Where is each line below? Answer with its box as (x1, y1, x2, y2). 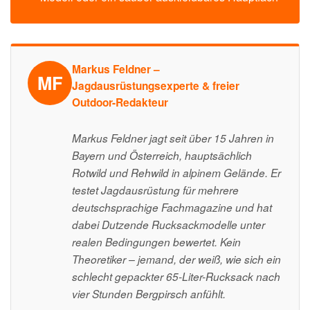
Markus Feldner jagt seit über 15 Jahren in (72, 131, 274, 146)
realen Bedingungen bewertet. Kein (72, 235, 241, 250)
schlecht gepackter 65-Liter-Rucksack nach (72, 269, 280, 284)
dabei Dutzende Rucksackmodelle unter (72, 217, 265, 232)
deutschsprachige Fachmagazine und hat (72, 200, 272, 215)
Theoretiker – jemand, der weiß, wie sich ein (72, 252, 281, 267)
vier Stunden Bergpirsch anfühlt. (72, 286, 226, 302)
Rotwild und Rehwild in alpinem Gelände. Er (72, 165, 281, 181)
